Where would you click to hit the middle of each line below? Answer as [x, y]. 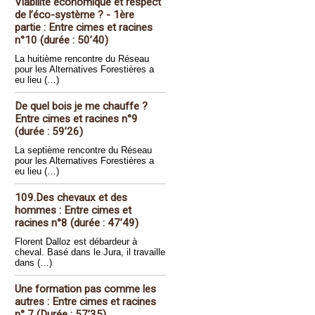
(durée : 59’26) [49, 131]
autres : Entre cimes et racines [85, 302]
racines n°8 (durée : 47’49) [77, 223]
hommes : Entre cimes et [73, 210]
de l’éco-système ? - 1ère [75, 15]
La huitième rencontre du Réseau [82, 59]
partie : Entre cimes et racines [84, 27]
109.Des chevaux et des [71, 198]
